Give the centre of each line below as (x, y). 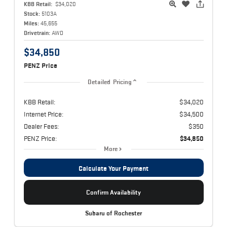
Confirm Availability (113, 192)
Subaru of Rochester (113, 213)
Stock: (32, 13)
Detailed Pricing (110, 82)
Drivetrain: (37, 32)
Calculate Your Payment (113, 168)
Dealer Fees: (41, 126)
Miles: (31, 23)
